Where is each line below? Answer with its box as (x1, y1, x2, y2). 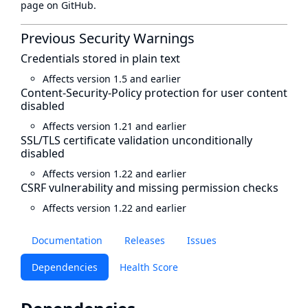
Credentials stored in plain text (21, 51, 180, 66)
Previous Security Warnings (21, 29, 195, 47)
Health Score (120, 261, 178, 274)
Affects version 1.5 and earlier (43, 72, 181, 85)
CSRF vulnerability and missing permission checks (21, 180, 278, 195)
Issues (187, 234, 217, 247)
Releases (124, 234, 165, 247)
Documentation (32, 234, 102, 247)
